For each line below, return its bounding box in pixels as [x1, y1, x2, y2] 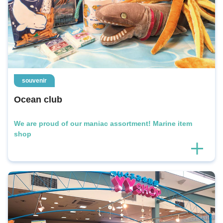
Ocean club [14, 94, 62, 105]
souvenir [22, 77, 47, 84]
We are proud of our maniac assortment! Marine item [14, 119, 192, 127]
